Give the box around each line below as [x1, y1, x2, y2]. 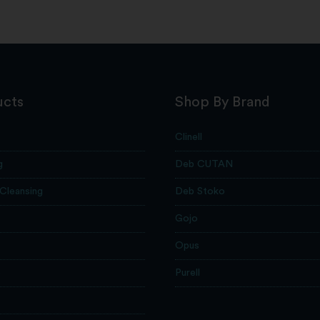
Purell [175, 268, 201, 279]
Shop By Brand [175, 94, 271, 109]
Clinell [175, 132, 203, 143]
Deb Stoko [175, 186, 226, 197]
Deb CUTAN [175, 159, 234, 170]
